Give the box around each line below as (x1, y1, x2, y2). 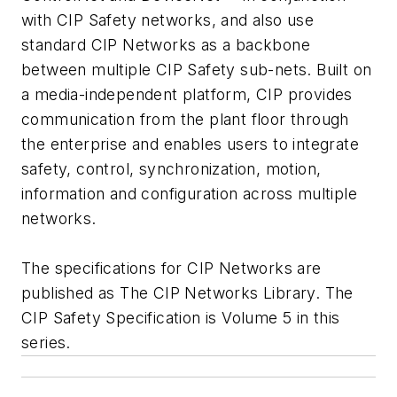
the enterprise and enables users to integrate (21, 135, 359, 154)
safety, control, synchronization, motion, (21, 160, 322, 179)
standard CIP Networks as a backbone (21, 35, 310, 55)
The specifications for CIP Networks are (21, 259, 322, 278)
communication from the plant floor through (21, 110, 349, 129)
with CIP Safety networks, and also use (21, 11, 315, 30)
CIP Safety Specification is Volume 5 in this (21, 308, 340, 328)
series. (21, 333, 71, 353)
